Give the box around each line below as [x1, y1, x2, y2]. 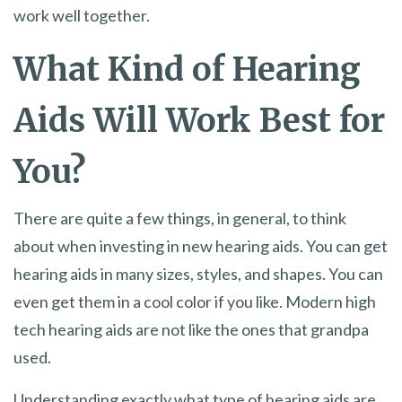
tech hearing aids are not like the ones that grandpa [13, 319, 369, 339]
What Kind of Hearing [13, 48, 361, 90]
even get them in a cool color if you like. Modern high [13, 291, 376, 311]
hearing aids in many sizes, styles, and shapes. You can [13, 263, 383, 284]
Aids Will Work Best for [13, 100, 385, 141]
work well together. [13, 4, 150, 25]
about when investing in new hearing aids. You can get [13, 235, 388, 256]
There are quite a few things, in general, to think [13, 207, 346, 228]
